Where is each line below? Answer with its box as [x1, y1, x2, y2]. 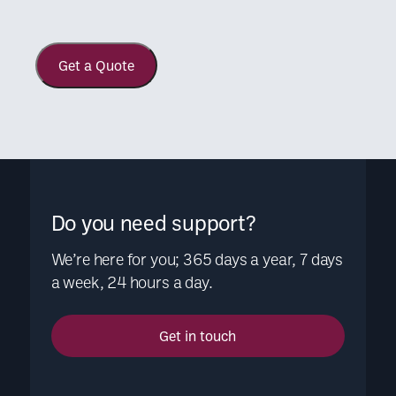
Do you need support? [50, 209, 256, 236]
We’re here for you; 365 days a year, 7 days [50, 248, 344, 269]
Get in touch [159, 326, 237, 345]
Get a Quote [58, 56, 134, 74]
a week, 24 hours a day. [50, 271, 213, 292]
